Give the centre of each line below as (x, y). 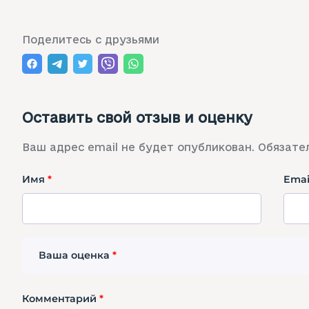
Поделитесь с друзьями (91, 39)
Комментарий (61, 299)
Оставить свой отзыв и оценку (137, 118)
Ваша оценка (76, 255)
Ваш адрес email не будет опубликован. (138, 148)
